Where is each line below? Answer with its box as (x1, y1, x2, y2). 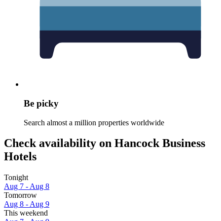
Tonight (4, 173, 28, 182)
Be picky (24, 98, 59, 109)
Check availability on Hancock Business (4, 137, 205, 150)
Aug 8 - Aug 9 (4, 200, 49, 209)
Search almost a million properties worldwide (24, 118, 164, 127)
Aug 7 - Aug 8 (4, 182, 49, 191)
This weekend (4, 209, 48, 218)
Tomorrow (4, 191, 37, 200)
